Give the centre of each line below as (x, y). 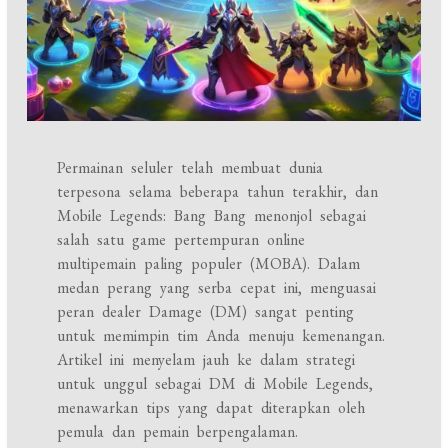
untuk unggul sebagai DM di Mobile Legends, (215, 384)
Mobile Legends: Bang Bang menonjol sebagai (212, 216)
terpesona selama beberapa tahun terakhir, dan (218, 192)
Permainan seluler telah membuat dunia (190, 168)
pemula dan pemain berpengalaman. (178, 432)
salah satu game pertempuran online (181, 240)
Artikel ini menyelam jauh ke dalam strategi (206, 360)
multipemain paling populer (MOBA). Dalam (209, 264)
